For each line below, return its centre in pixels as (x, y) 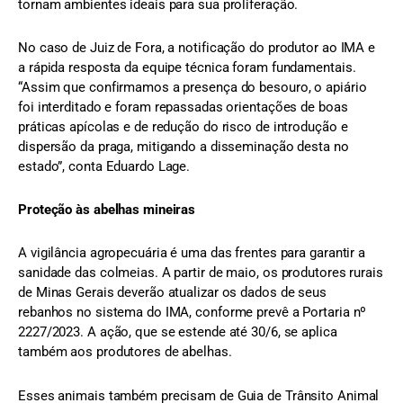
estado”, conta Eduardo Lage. (104, 166)
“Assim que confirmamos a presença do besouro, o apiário (193, 87)
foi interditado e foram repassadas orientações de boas (183, 107)
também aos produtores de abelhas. (125, 352)
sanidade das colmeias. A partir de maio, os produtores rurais (201, 273)
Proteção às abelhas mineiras (107, 210)
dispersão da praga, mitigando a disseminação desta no (184, 146)
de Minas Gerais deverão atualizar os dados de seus (172, 293)
